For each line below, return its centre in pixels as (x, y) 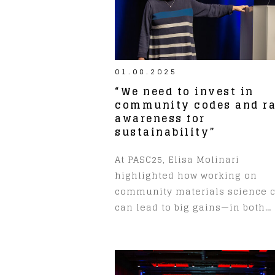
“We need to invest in (184, 91)
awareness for (160, 118)
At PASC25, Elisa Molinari (177, 159)
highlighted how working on (186, 175)
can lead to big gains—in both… (193, 207)
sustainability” (165, 132)
